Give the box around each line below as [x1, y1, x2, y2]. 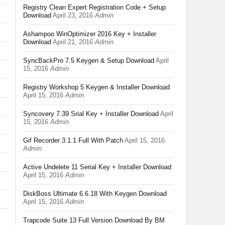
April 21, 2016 [53, 38, 93, 46]
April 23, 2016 [53, 12, 93, 19]
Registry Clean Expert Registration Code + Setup [23, 4, 166, 11]
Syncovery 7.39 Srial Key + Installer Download [23, 110, 159, 118]
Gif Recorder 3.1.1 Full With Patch [23, 137, 123, 144]
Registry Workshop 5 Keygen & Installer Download [23, 83, 170, 91]
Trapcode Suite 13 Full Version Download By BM [23, 216, 165, 224]
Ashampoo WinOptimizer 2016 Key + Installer [23, 30, 156, 38]
